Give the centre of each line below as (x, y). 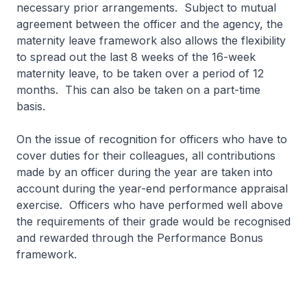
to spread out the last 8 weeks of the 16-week (136, 57)
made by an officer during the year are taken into (145, 172)
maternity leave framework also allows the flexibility (151, 40)
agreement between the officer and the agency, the (150, 24)
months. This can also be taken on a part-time (138, 90)
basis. (31, 106)
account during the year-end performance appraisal (152, 188)
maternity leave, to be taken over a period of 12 (140, 73)
